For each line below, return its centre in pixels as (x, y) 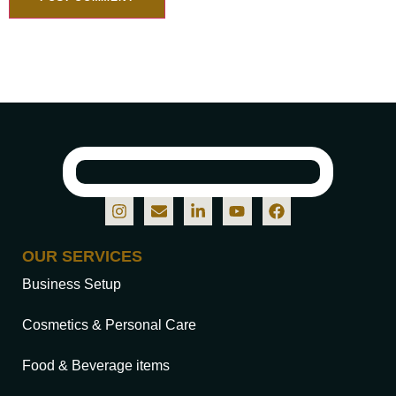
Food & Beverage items (96, 365)
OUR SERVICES (82, 256)
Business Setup (72, 284)
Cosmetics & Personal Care (109, 324)
